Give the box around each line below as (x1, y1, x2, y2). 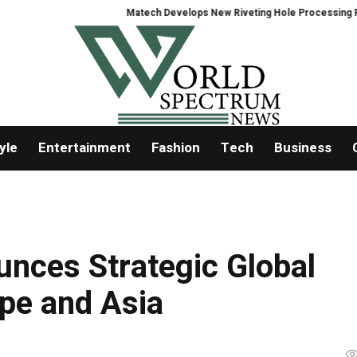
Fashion (151, 138, 200, 159)
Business (273, 138, 331, 159)
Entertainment (37, 138, 131, 159)
